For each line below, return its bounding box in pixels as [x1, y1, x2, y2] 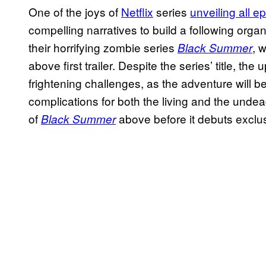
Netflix [121, 4, 153, 20]
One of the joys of [28, 4, 121, 20]
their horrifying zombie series [28, 39, 175, 56]
